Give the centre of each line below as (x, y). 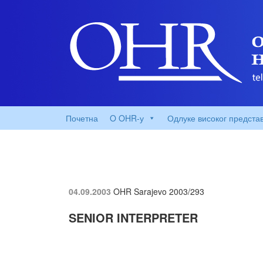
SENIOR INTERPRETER (133, 218)
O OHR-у (127, 118)
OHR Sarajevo (140, 191)
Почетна (82, 118)
